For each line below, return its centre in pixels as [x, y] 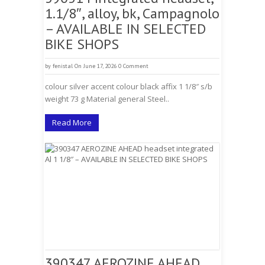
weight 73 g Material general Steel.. [107, 99]
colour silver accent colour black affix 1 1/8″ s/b [129, 86]
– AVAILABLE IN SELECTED [125, 29]
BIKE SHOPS [82, 44]
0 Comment [133, 66]
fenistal [63, 66]
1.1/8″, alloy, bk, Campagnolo [132, 13]
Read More [72, 122]
